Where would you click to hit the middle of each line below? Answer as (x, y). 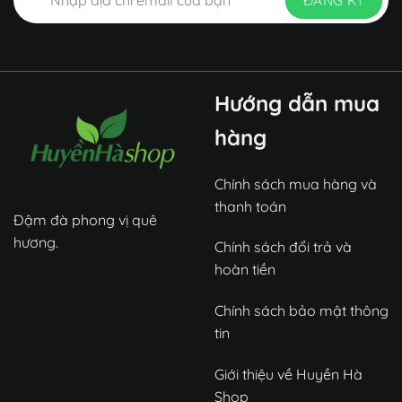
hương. (36, 242)
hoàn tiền (245, 270)
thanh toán (250, 206)
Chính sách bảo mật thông (301, 311)
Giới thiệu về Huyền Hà (288, 374)
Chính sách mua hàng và (296, 184)
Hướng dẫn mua (297, 103)
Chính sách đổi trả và (283, 247)
